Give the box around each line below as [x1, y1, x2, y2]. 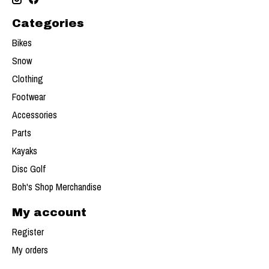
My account [12, 206, 86, 219]
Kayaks [12, 144, 37, 158]
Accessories [12, 108, 57, 122]
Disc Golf [12, 162, 46, 176]
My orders [12, 243, 48, 256]
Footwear [12, 90, 46, 104]
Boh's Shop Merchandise [12, 180, 101, 194]
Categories [12, 17, 84, 30]
